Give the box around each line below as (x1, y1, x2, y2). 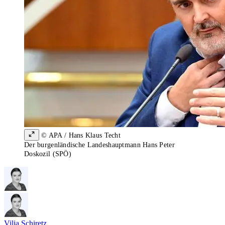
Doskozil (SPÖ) (24, 150, 71, 158)
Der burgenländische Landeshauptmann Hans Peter (24, 141, 175, 149)
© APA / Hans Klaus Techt (39, 132, 121, 140)
